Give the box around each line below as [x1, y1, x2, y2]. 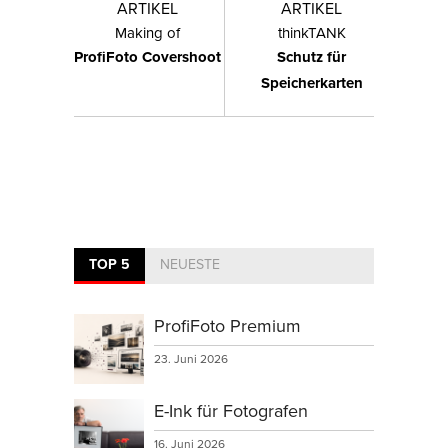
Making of [115, 22, 180, 44]
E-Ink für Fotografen [154, 398, 308, 424]
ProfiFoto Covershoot [74, 46, 221, 69]
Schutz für [277, 46, 347, 69]
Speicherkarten [260, 72, 363, 95]
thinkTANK [277, 22, 346, 44]
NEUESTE [160, 254, 220, 275]
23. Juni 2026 [154, 350, 228, 368]
